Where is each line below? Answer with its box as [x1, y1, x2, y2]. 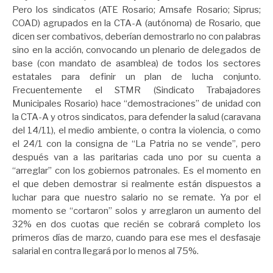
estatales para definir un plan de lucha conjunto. [12, 71, 261, 82]
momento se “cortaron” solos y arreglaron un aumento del [12, 205, 261, 216]
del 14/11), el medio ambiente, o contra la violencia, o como [12, 124, 261, 136]
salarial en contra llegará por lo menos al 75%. [12, 245, 199, 257]
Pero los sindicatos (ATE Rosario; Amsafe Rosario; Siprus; [12, 4, 261, 15]
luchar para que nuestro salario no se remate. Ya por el [12, 191, 261, 203]
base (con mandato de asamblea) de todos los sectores [12, 57, 261, 69]
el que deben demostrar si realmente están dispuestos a [12, 178, 261, 190]
